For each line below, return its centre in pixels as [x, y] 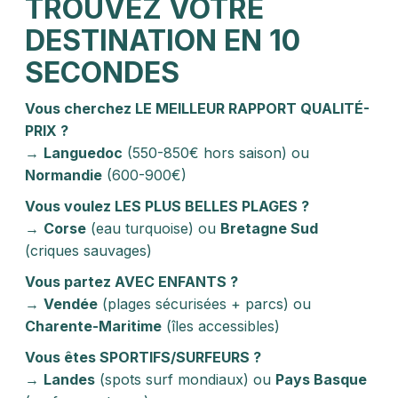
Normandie [64, 175]
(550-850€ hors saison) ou [216, 153]
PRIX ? [47, 131]
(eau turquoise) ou [153, 228]
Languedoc [83, 153]
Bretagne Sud [269, 228]
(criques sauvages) [88, 251]
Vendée [71, 304]
